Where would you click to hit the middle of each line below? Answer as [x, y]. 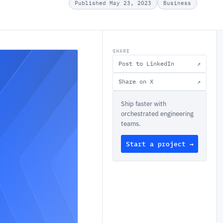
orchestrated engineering [157, 114]
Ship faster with [144, 104]
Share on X [136, 81]
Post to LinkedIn [146, 63]
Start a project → [160, 144]
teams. [131, 124]
